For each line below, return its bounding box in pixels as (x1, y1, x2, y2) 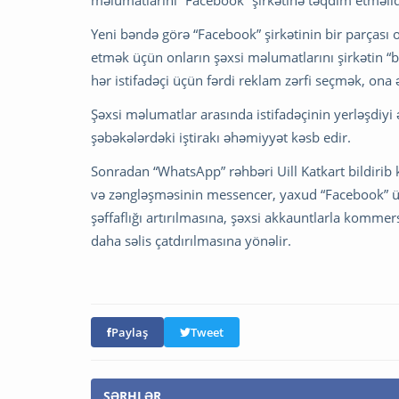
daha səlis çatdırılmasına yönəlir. (91, 232, 291, 250)
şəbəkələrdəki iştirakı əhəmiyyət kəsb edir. (91, 128, 351, 147)
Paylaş (111, 324, 148, 341)
